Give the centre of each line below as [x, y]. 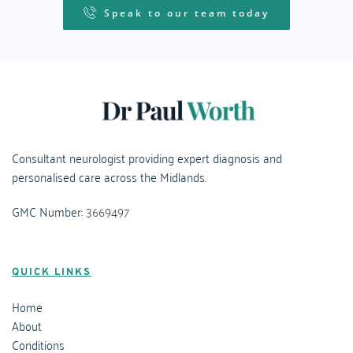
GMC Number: [49, 212]
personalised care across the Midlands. [109, 177]
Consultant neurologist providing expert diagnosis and [147, 158]
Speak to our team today [187, 13]
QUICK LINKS [52, 273]
